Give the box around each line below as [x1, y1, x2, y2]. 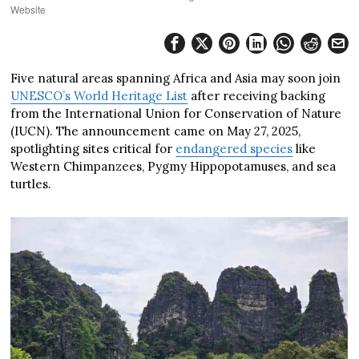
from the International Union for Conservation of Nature [10, 105, 342, 121]
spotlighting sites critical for [10, 140, 176, 156]
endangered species [175, 140, 293, 156]
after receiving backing [188, 87, 326, 103]
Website [10, 2, 46, 16]
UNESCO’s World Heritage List [10, 87, 188, 103]
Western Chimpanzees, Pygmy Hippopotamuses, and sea [10, 158, 337, 174]
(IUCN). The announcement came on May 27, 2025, [10, 123, 301, 139]
